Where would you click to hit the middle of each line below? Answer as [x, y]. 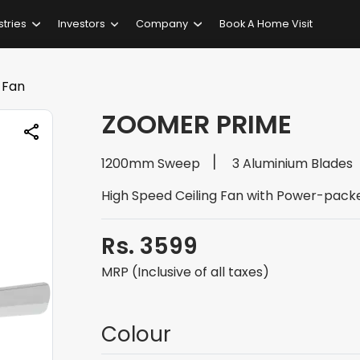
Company [162, 24]
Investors [81, 24]
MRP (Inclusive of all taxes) [185, 272]
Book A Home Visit [266, 24]
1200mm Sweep [151, 164]
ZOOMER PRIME [196, 124]
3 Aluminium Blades [292, 164]
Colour [136, 334]
